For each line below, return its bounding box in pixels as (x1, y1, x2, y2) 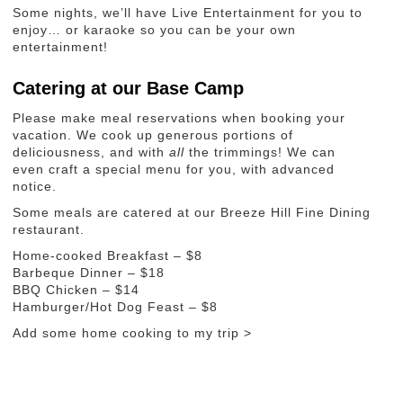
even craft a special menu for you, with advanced (13, 162, 336, 177)
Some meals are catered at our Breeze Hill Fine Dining (13, 205, 372, 220)
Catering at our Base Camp (13, 78, 245, 99)
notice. (13, 179, 58, 194)
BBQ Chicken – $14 (13, 282, 140, 298)
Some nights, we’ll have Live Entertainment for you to (13, 5, 363, 21)
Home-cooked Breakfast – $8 (13, 248, 203, 264)
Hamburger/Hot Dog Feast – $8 (13, 300, 219, 315)
